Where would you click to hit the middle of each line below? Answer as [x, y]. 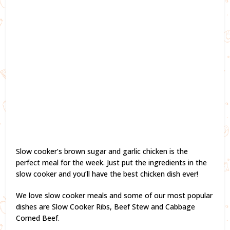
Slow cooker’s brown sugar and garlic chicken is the [102, 151]
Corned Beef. [38, 218]
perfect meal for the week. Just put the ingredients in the [112, 162]
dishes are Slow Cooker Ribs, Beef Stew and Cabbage [106, 206]
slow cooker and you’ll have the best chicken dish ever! [107, 174]
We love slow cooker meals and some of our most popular [114, 195]
